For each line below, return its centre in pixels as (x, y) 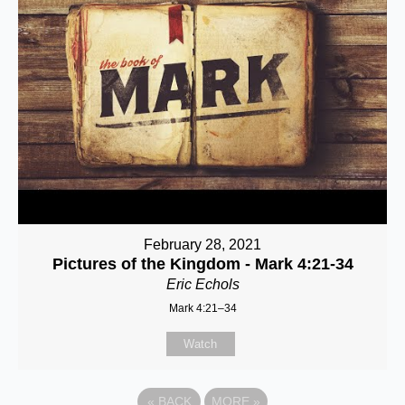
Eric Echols (202, 284)
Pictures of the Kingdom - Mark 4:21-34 (202, 264)
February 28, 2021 (202, 245)
